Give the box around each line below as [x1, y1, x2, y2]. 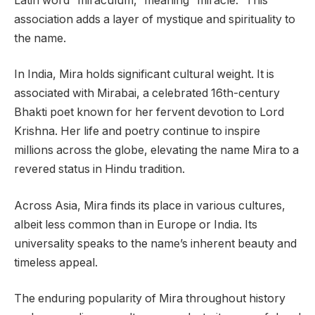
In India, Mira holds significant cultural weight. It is [14, 67, 274, 82]
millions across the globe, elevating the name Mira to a [14, 143, 299, 157]
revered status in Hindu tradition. [14, 162, 185, 176]
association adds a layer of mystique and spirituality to [14, 12, 295, 26]
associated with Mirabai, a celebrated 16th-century [14, 86, 280, 101]
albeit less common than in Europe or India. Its [14, 217, 257, 231]
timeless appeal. [14, 255, 98, 269]
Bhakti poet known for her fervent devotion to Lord [14, 105, 284, 120]
